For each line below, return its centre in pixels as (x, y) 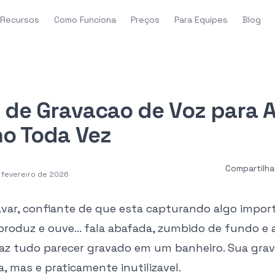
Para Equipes (201, 20)
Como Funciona (85, 20)
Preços (145, 20)
